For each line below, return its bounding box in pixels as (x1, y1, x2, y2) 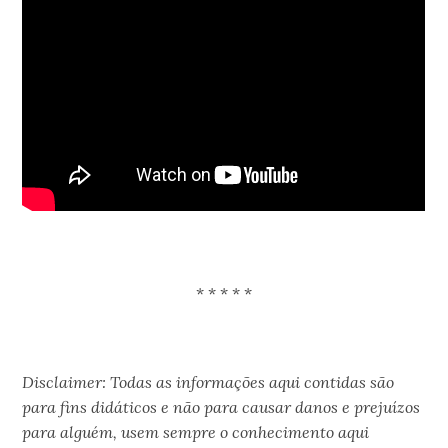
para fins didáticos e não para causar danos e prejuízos (22, 396, 421, 417)
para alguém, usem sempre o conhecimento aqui (22, 421, 370, 442)
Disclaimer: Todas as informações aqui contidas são (22, 371, 395, 392)
